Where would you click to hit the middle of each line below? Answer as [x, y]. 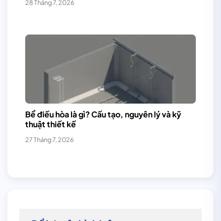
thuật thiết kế [51, 124]
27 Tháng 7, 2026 [50, 139]
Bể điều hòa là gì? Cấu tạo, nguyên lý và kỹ [103, 114]
